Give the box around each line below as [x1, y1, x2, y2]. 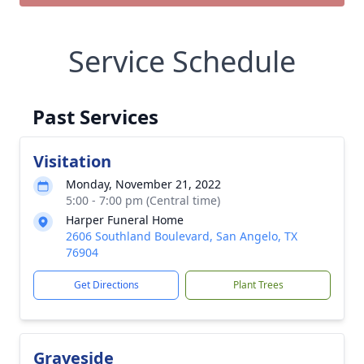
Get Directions [73, 278, 139, 292]
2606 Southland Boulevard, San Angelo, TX [66, 228, 297, 244]
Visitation [33, 150, 111, 172]
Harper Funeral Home [66, 212, 184, 227]
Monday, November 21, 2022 [66, 176, 221, 192]
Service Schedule [68, 41, 296, 81]
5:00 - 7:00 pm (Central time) [66, 193, 220, 208]
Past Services [32, 103, 158, 130]
